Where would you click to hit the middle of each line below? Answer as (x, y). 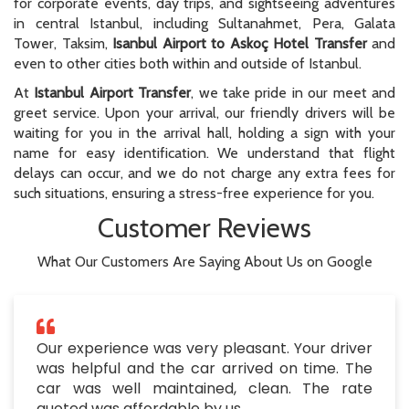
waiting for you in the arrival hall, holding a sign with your (204, 133)
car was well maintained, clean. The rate (204, 389)
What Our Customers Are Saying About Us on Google (204, 262)
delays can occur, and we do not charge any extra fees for (204, 173)
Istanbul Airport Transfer (113, 93)
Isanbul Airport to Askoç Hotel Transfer (240, 44)
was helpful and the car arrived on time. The (204, 369)
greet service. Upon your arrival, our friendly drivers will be (204, 113)
